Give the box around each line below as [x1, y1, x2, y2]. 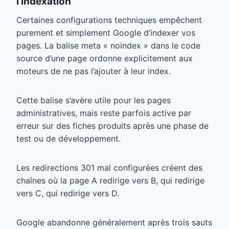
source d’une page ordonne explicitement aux [16, 53, 193, 63]
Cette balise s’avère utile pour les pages [16, 95, 171, 105]
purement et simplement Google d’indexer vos [16, 27, 195, 38]
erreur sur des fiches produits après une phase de [16, 120, 209, 131]
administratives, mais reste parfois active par [16, 107, 191, 118]
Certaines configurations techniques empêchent [16, 14, 202, 25]
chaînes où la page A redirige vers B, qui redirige [16, 175, 204, 186]
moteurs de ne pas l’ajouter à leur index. [16, 65, 171, 76]
